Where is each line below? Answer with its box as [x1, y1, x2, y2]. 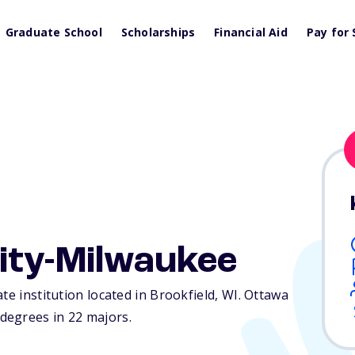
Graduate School [5, 25, 102, 40]
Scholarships [120, 25, 196, 40]
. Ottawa [238, 286, 288, 304]
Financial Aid [214, 25, 288, 40]
